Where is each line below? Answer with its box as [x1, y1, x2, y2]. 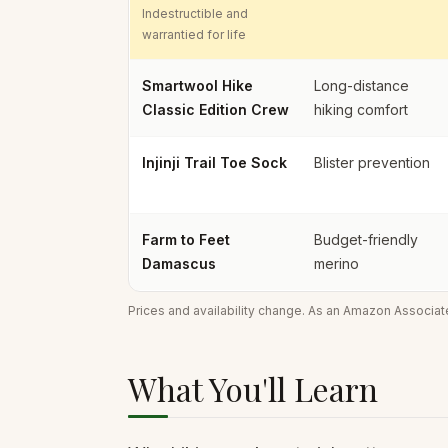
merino [314, 255, 359, 272]
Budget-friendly [314, 231, 418, 248]
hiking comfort [314, 101, 408, 118]
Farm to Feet [142, 231, 230, 248]
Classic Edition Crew [142, 101, 289, 118]
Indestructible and [142, 6, 248, 21]
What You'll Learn [128, 367, 378, 410]
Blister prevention [314, 154, 430, 171]
